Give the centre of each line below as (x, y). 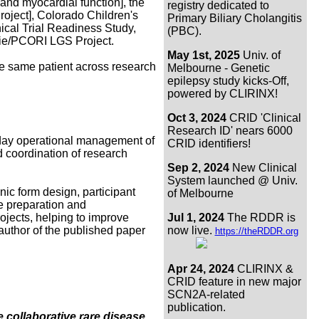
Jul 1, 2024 (195, 217)
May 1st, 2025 (203, 55)
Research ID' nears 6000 (230, 130)
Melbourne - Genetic (218, 68)
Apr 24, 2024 (200, 268)
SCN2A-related (206, 294)
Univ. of (260, 55)
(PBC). (184, 31)
